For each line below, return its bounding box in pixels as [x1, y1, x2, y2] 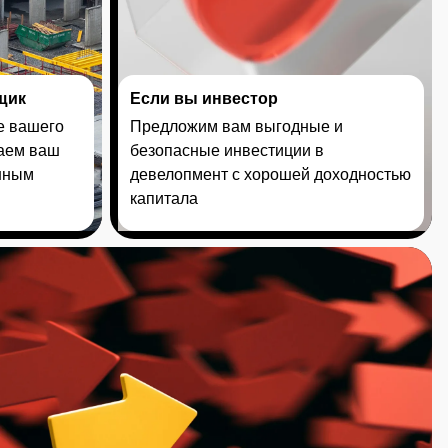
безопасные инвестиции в [130, 142, 324, 159]
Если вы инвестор [130, 90, 278, 107]
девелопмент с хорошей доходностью [130, 166, 411, 183]
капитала [130, 190, 198, 207]
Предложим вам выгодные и [130, 118, 343, 135]
